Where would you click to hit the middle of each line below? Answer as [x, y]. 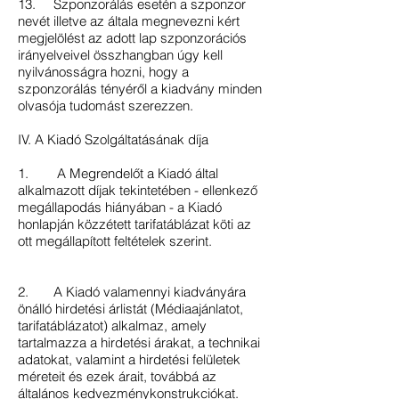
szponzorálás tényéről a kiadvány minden [140, 89]
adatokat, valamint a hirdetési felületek [129, 359]
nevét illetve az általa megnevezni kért [129, 21]
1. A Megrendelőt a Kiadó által [118, 173]
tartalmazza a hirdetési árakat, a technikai [139, 342]
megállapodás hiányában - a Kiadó [120, 207]
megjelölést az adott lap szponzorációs [132, 38]
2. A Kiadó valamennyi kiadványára [132, 292]
